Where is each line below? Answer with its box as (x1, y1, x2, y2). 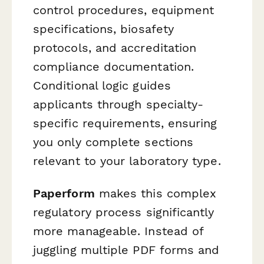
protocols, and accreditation (33, 40, 197, 55)
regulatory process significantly (33, 204, 214, 219)
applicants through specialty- (33, 97, 204, 111)
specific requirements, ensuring (33, 115, 217, 130)
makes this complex (94, 186, 217, 200)
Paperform (33, 186, 95, 200)
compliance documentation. (33, 59, 194, 74)
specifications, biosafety (33, 21, 174, 36)
